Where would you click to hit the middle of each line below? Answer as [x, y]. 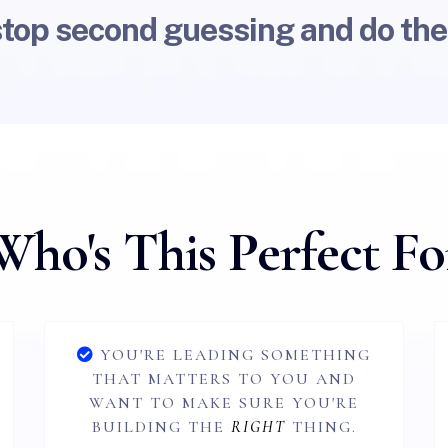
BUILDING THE [161, 427]
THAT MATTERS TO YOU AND [224, 379]
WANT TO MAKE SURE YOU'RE [224, 403]
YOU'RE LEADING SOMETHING [235, 355]
